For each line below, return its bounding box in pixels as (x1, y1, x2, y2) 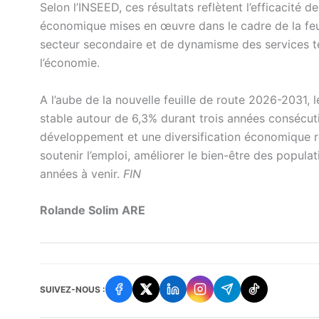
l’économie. (40, 56, 100, 70)
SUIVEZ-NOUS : (40, 283, 105, 295)
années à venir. (40, 166, 123, 181)
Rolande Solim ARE (40, 203, 145, 218)
